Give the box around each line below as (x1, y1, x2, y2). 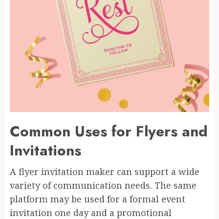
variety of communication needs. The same (10, 179, 197, 191)
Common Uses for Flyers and (10, 120, 208, 142)
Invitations (10, 139, 81, 161)
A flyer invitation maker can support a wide (10, 165, 199, 177)
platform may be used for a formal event (10, 193, 185, 205)
